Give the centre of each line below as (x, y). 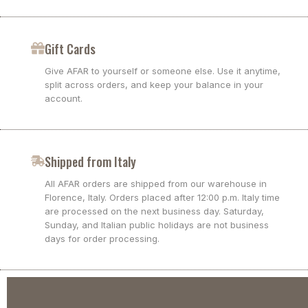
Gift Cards (70, 49)
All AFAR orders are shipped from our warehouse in (156, 184)
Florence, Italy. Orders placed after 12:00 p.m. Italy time (162, 198)
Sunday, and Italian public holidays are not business (157, 225)
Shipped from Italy (90, 162)
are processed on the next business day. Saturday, (154, 211)
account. (64, 99)
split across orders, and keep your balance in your (154, 85)
